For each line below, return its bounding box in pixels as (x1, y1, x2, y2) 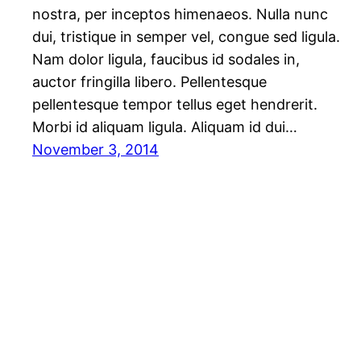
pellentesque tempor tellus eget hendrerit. (32, 96, 317, 114)
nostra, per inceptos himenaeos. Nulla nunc (32, 6, 328, 23)
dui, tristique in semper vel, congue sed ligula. (32, 28, 340, 46)
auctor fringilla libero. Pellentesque (32, 73, 267, 91)
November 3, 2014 (32, 141, 159, 159)
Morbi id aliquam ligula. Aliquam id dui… (32, 118, 297, 136)
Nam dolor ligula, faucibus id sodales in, (32, 51, 300, 68)
